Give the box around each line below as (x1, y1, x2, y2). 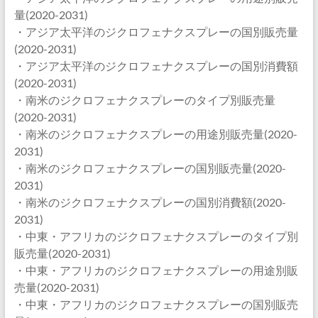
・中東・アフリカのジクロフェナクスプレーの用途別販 (13, 263, 298, 277)
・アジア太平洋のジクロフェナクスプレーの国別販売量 (13, 25, 298, 38)
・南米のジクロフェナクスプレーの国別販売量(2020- (13, 161, 286, 175)
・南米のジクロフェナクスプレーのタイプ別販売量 (13, 93, 275, 106)
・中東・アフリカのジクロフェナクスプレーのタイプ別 (13, 229, 298, 243)
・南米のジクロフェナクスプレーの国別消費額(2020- (13, 195, 286, 209)
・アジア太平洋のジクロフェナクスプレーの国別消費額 (13, 59, 298, 72)
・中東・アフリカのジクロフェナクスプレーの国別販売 (13, 297, 298, 311)
